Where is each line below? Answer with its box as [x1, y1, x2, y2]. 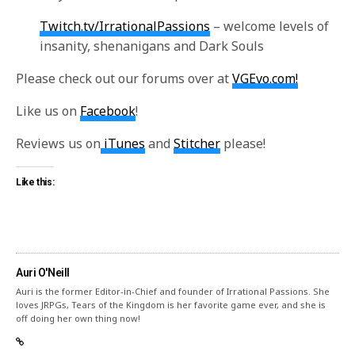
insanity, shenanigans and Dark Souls [40, 37, 265, 55]
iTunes [101, 135, 146, 152]
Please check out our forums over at [16, 70, 233, 87]
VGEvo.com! [232, 70, 299, 87]
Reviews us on [16, 135, 101, 152]
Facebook [80, 102, 136, 120]
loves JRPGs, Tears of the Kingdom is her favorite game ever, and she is [16, 299, 326, 311]
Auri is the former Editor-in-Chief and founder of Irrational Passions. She [16, 285, 330, 297]
